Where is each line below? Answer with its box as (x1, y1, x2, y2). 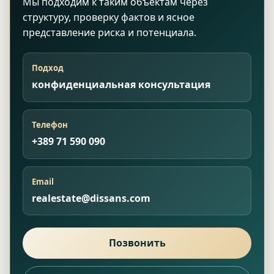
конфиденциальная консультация (32, 78, 211, 92)
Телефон (32, 119, 68, 131)
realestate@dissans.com (32, 191, 151, 206)
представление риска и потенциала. (23, 26, 196, 40)
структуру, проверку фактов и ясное (23, 10, 194, 24)
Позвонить (108, 236, 166, 250)
